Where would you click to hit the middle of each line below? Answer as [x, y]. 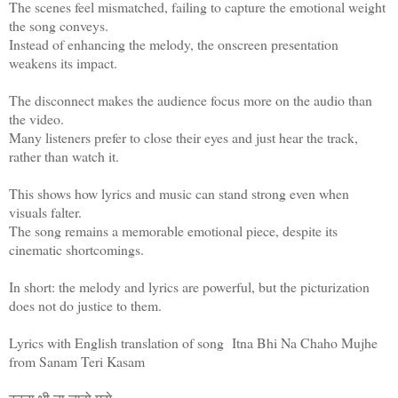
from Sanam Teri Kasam [79, 361]
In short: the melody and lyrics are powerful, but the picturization [189, 286]
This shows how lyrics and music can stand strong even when [179, 193]
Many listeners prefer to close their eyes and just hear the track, [183, 137]
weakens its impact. [63, 62]
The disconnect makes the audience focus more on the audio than [191, 99]
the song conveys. [59, 25]
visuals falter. [45, 211]
